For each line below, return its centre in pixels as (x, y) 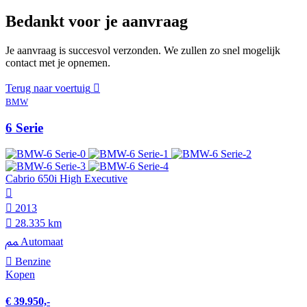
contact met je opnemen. (58, 62)
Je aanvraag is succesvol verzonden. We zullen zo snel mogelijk (143, 50)
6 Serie (24, 127)
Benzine (32, 262)
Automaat (40, 242)
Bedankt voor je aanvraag (97, 21)
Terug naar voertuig (48, 88)
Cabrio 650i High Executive (66, 179)
